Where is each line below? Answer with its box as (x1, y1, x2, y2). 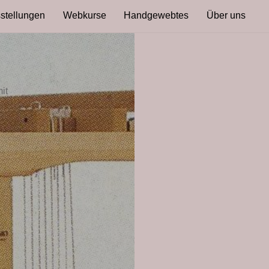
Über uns (206, 10, 246, 20)
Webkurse (62, 10, 106, 20)
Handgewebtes (124, 10, 189, 20)
